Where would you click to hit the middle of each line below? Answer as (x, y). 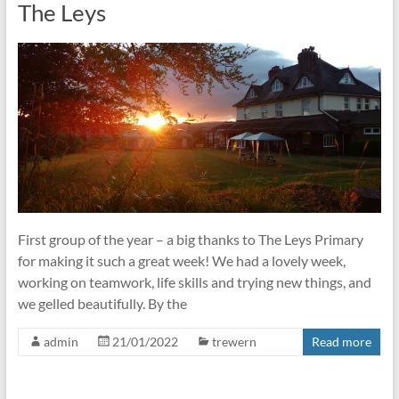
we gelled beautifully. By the (102, 303)
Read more (342, 341)
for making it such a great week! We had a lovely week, (181, 260)
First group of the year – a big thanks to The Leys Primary (190, 239)
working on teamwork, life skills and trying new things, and (194, 281)
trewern (234, 341)
